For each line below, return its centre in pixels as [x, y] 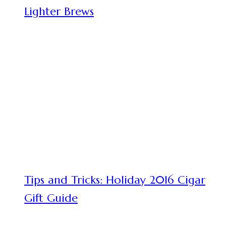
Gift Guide [51, 198]
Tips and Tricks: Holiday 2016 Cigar [115, 180]
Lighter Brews [59, 11]
